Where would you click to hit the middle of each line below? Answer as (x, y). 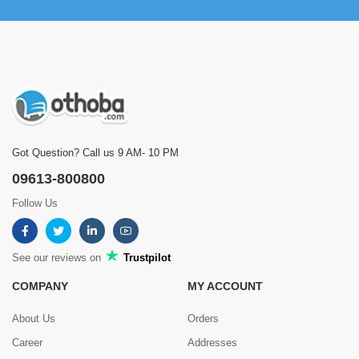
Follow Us (35, 204)
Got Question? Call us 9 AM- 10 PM (95, 153)
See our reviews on (58, 258)
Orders (203, 319)
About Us (34, 319)
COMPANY (40, 286)
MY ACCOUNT (225, 286)
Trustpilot (145, 258)
